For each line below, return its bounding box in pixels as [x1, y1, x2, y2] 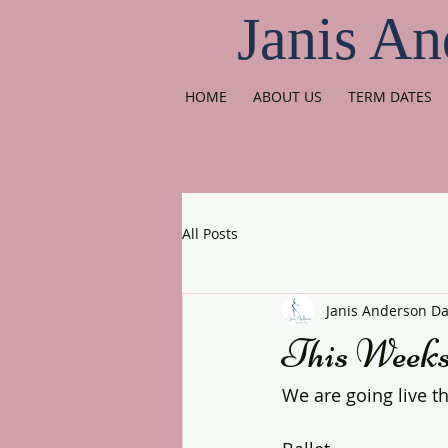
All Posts [182, 223, 238, 243]
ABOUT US [253, 87, 322, 106]
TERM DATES [348, 87, 432, 106]
